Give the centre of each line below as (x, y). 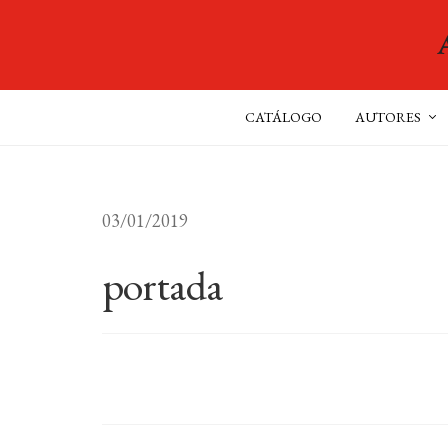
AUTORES (388, 117)
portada (163, 285)
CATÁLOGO (283, 117)
